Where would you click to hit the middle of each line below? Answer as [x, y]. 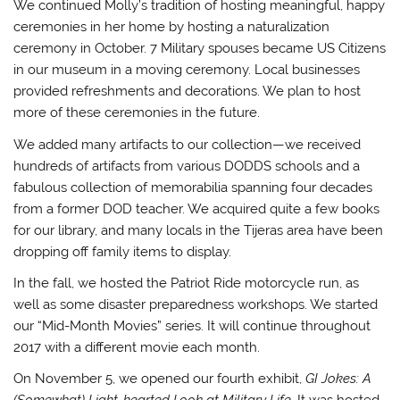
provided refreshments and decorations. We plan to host [187, 92]
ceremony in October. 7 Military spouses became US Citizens [200, 49]
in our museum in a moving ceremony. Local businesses [187, 70]
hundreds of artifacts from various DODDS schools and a [187, 166]
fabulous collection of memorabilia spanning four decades [193, 187]
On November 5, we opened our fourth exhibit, [160, 379]
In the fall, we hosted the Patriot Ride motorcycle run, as [187, 283]
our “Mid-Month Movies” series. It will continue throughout [192, 326]
